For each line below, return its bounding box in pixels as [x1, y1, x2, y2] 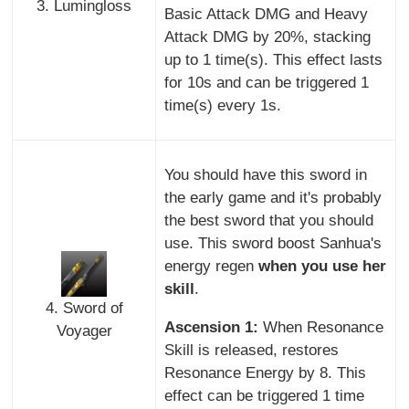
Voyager [56, 321, 112, 340]
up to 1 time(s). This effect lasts [163, 50, 383, 68]
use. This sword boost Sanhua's [163, 234, 382, 252]
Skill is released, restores [163, 341, 339, 359]
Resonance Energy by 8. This [163, 363, 366, 382]
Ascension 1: [163, 318, 263, 336]
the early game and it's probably [163, 188, 382, 206]
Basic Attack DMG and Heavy [163, 5, 368, 23]
